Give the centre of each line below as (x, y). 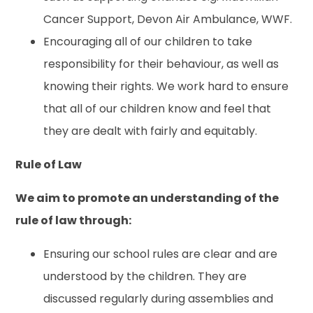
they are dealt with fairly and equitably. (151, 131)
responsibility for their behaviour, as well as (161, 64)
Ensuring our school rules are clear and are (161, 254)
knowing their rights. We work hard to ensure (166, 86)
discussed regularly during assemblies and (159, 298)
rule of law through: (74, 220)
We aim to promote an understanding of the (147, 198)
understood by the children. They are (145, 276)
